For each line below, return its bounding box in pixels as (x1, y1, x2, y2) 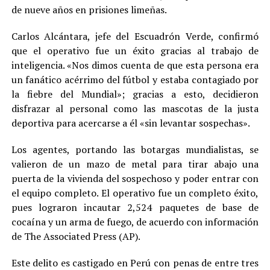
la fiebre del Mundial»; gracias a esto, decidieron (11, 87, 259, 101)
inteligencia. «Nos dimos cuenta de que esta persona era (11, 58, 259, 72)
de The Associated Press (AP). (11, 229, 140, 243)
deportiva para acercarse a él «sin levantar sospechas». (11, 116, 250, 130)
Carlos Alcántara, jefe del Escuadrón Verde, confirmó (11, 29, 259, 43)
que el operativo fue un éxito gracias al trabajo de (11, 43, 259, 57)
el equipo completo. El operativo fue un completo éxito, (11, 186, 259, 199)
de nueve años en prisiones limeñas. (11, 2, 167, 16)
